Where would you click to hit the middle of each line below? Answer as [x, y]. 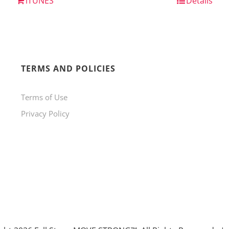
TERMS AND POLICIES [68, 69]
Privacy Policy [45, 114]
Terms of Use [44, 97]
